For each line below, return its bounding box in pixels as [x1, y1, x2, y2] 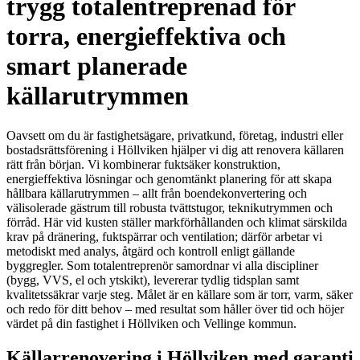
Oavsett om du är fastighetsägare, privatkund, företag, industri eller [6, 128, 343, 142]
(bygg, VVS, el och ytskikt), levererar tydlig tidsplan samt [6, 272, 299, 287]
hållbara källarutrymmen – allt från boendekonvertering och [6, 186, 307, 200]
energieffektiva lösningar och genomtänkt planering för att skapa [6, 171, 332, 186]
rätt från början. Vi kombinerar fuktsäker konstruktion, [6, 157, 280, 171]
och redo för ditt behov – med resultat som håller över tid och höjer [6, 301, 344, 316]
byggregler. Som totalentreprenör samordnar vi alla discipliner [6, 258, 318, 272]
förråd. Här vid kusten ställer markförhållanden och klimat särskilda [6, 215, 347, 229]
